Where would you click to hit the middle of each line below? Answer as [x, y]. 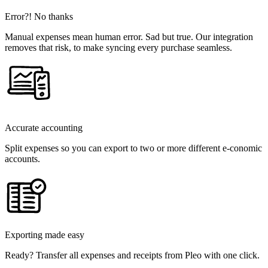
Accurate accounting [44, 128]
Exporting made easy [45, 235]
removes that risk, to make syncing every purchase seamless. [118, 48]
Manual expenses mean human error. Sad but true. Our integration [129, 37]
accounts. [22, 159]
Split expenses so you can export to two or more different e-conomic [133, 148]
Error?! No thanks [39, 17]
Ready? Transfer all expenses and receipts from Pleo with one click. [132, 255]
